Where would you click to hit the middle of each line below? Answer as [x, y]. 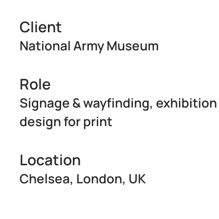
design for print [66, 121]
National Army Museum [89, 45]
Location [50, 159]
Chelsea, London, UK [83, 178]
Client [41, 26]
